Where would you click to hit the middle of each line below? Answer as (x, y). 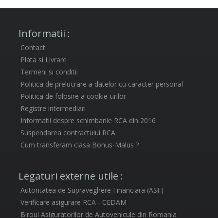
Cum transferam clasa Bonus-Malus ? (80, 145)
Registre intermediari (53, 109)
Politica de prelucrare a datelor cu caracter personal (102, 84)
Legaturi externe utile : (71, 176)
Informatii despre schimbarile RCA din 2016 (88, 121)
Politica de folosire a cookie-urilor (73, 96)
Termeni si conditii (49, 72)
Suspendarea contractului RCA (68, 133)
